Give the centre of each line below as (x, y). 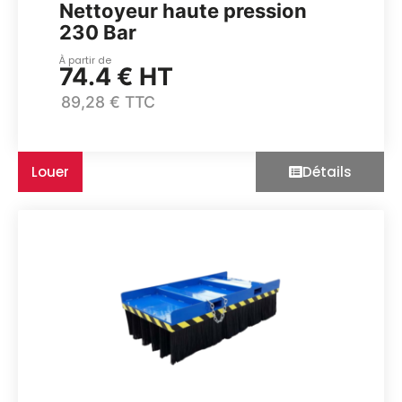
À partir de (86, 60)
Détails (327, 172)
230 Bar (98, 32)
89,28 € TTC (109, 102)
